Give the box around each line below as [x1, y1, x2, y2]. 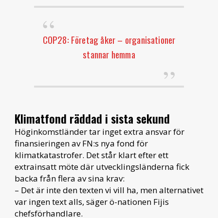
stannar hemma [83, 47, 135, 61]
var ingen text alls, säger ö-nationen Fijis [15, 196, 169, 207]
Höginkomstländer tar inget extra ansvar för [15, 126, 184, 137]
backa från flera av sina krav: [15, 172, 125, 184]
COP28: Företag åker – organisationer [42, 32, 176, 46]
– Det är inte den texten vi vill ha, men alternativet [15, 184, 203, 196]
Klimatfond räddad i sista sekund [15, 109, 170, 127]
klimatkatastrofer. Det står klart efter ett [15, 149, 168, 161]
